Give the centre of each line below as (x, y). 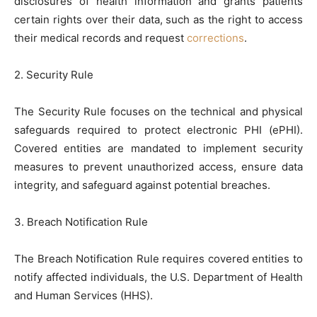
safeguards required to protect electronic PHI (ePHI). (158, 129)
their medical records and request (100, 38)
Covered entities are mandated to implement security (158, 148)
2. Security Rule (54, 74)
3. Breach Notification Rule (81, 221)
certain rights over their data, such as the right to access (158, 19)
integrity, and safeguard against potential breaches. (142, 185)
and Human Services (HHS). (83, 295)
